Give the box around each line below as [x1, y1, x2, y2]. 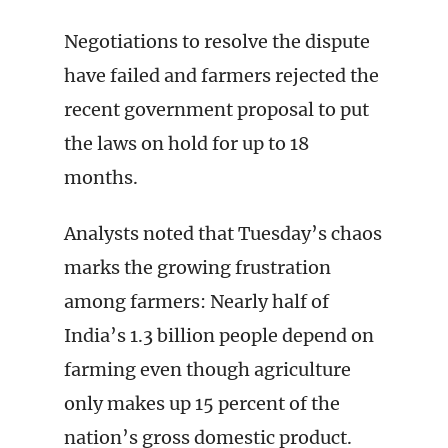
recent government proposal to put [64, 98, 369, 121]
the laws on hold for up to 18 [64, 132, 309, 155]
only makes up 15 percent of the [64, 392, 340, 415]
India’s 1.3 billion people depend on [64, 324, 374, 347]
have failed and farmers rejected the [64, 64, 379, 87]
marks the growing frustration [64, 256, 331, 279]
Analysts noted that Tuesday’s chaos [64, 222, 382, 245]
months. [64, 166, 138, 189]
